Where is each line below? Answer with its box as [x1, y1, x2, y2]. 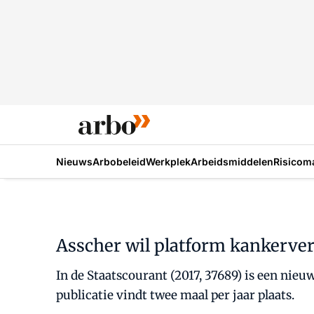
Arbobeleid [93, 155, 146, 168]
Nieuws [56, 155, 93, 168]
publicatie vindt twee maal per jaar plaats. [56, 287, 294, 303]
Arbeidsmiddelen [191, 155, 273, 168]
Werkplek [146, 155, 191, 168]
